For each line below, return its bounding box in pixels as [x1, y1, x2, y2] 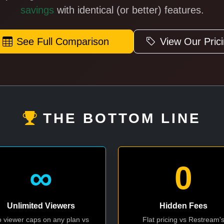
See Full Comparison [16, 36, 109, 47]
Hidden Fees [159, 201, 207, 210]
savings [20, 4, 54, 15]
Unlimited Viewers [6, 201, 75, 210]
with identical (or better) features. [53, 4, 204, 15]
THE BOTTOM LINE [43, 110, 201, 126]
